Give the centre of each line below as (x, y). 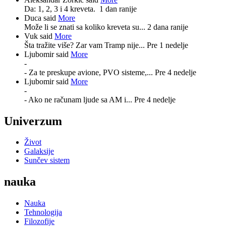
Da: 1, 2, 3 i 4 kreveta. (62, 9)
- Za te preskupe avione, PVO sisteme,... (90, 72)
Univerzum (33, 121)
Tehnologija (43, 212)
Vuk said (39, 36)
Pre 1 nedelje (167, 45)
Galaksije (39, 151)
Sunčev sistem (47, 160)
